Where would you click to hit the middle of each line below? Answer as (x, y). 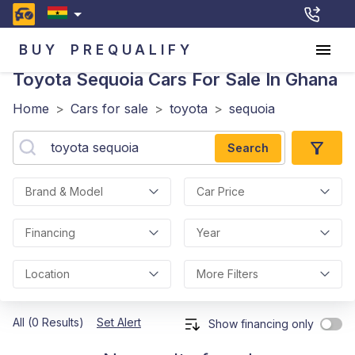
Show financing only (261, 324)
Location (48, 274)
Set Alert (119, 322)
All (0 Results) (48, 322)
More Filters (227, 274)
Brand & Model (64, 191)
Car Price (221, 191)
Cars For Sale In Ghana (240, 79)
